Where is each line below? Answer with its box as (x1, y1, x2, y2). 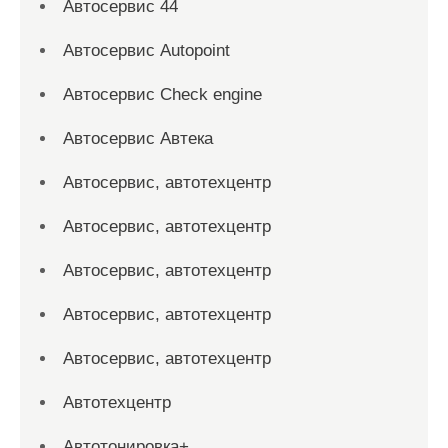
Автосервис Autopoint (63, 41, 230, 60)
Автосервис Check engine (63, 85, 262, 104)
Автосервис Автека (63, 129, 213, 148)
